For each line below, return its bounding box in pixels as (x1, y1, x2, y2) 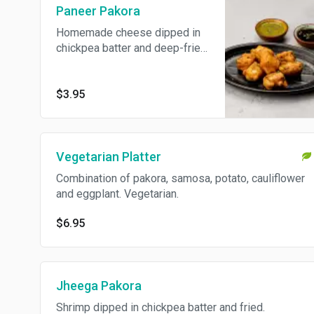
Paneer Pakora (56, 4, 140, 18)
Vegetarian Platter (56, 149, 161, 164)
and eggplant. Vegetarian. (56, 187, 179, 200)
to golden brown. (56, 57, 137, 70)
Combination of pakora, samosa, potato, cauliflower (56, 172, 305, 185)
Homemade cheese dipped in (56, 26, 200, 39)
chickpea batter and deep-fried (56, 41, 207, 55)
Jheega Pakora (56, 278, 142, 293)
